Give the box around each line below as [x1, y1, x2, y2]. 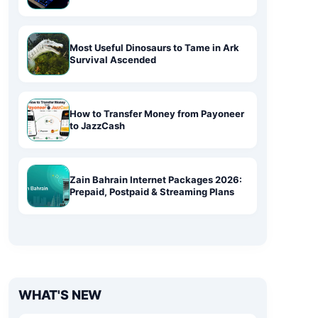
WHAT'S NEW [18, 287, 102, 302]
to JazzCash [70, 120, 125, 131]
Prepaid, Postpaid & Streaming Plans [70, 186, 234, 197]
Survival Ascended [70, 54, 156, 65]
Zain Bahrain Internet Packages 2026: [70, 174, 242, 185]
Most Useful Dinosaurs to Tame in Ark [70, 42, 239, 53]
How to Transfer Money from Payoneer [70, 108, 244, 119]
